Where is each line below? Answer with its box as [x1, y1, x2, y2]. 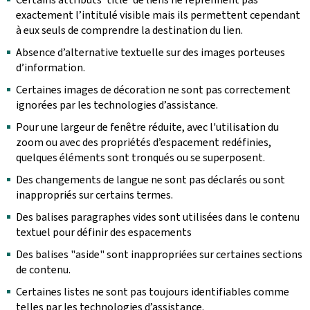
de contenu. [16, 262, 71, 277]
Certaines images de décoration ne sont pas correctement [16, 82, 291, 97]
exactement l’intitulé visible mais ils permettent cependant [16, 8, 300, 22]
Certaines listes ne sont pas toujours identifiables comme [16, 284, 289, 299]
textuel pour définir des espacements [16, 225, 192, 239]
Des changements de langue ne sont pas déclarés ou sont [16, 172, 285, 187]
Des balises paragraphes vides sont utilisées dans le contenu [16, 210, 300, 224]
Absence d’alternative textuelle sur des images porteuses [16, 45, 285, 60]
